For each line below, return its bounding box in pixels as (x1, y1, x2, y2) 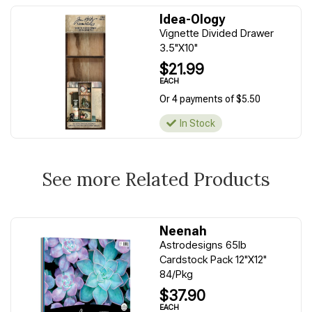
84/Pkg (159, 267, 193, 281)
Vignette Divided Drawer (159, 26, 274, 40)
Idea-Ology (159, 12, 225, 26)
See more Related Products (42, 168, 270, 191)
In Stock (180, 118, 215, 129)
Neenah (159, 224, 207, 238)
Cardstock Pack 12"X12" (159, 253, 267, 266)
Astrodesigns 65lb (159, 238, 247, 251)
